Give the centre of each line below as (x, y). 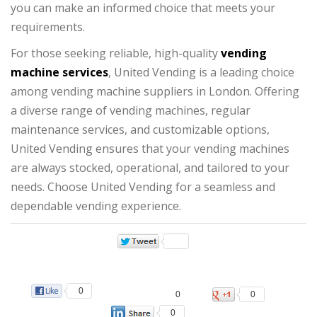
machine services (59, 72)
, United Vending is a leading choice (201, 72)
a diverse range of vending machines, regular (131, 110)
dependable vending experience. (96, 206)
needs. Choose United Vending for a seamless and (143, 186)
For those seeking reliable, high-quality (116, 53)
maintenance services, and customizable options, (140, 129)
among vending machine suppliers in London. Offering (155, 91)
